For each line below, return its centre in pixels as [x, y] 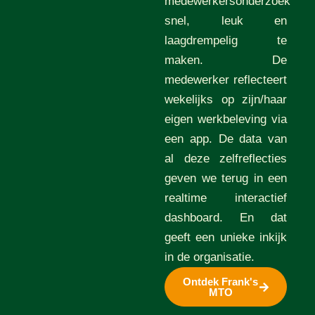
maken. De [226, 60]
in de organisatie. [210, 257]
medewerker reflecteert [226, 80]
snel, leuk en [226, 21]
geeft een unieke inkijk [226, 238]
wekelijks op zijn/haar [226, 100]
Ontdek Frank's [220, 282]
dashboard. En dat [226, 218]
